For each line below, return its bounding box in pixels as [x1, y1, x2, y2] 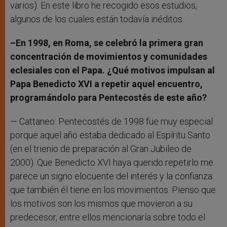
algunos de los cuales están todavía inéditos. [10, 14, 184, 25]
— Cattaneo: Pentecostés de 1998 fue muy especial [10, 116, 213, 127]
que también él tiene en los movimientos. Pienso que [10, 184, 216, 196]
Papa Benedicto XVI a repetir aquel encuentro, [10, 79, 203, 90]
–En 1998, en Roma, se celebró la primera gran [10, 37, 203, 49]
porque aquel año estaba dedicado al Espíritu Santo [10, 130, 210, 141]
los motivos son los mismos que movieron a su [10, 198, 193, 209]
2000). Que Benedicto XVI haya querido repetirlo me [10, 157, 213, 168]
